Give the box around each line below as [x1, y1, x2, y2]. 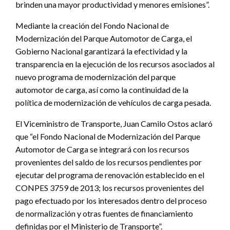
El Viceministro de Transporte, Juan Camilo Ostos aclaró [15, 118, 213, 128]
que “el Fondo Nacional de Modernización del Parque [15, 131, 200, 141]
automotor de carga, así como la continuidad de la [15, 84, 188, 94]
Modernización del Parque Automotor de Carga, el [15, 33, 192, 43]
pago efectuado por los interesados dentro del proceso [15, 195, 207, 205]
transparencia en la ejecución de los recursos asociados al [15, 59, 215, 69]
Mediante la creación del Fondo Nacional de [15, 20, 169, 30]
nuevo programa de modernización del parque [15, 71, 176, 82]
